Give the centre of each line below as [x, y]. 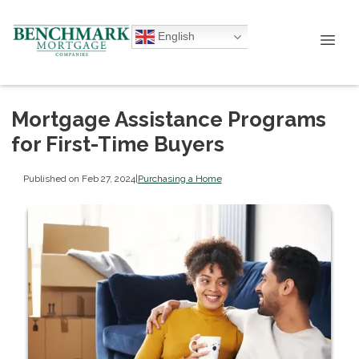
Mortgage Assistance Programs [169, 119]
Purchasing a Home [179, 178]
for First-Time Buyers [118, 144]
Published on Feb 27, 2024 [79, 178]
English [233, 48]
